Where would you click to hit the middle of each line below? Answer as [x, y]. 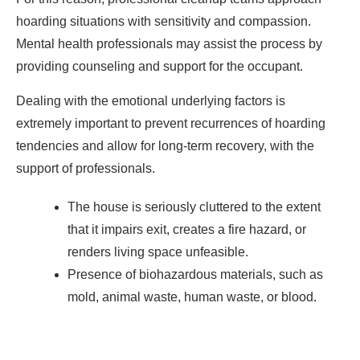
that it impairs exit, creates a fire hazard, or [187, 230]
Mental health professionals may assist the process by [169, 44]
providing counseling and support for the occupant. [160, 67]
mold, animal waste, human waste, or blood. [192, 297]
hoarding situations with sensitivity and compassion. [164, 22]
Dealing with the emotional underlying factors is [151, 101]
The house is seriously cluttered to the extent [194, 207]
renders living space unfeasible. [158, 252]
